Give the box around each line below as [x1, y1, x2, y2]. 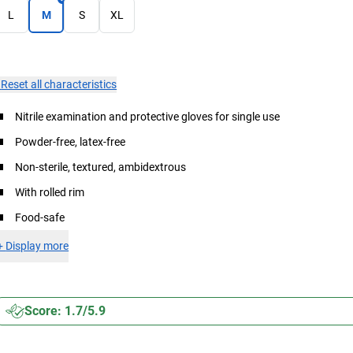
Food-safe [15, 210, 65, 224]
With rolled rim [15, 185, 85, 199]
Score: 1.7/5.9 [24, 303, 106, 318]
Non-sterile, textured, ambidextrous [15, 160, 187, 173]
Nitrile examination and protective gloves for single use [15, 110, 281, 123]
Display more [6, 239, 69, 252]
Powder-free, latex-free [15, 135, 126, 148]
